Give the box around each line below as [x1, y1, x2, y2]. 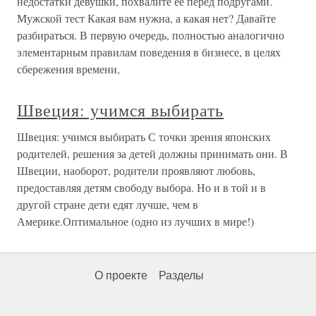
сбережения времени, [17, 61, 120, 76]
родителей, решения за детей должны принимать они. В [17, 146, 288, 161]
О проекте [95, 269, 147, 281]
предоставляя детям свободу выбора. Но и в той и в [17, 180, 266, 195]
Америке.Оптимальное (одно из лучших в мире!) [17, 214, 254, 229]
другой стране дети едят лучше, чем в [17, 197, 198, 212]
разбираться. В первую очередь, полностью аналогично [17, 28, 284, 42]
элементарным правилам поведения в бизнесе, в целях [17, 44, 281, 59]
